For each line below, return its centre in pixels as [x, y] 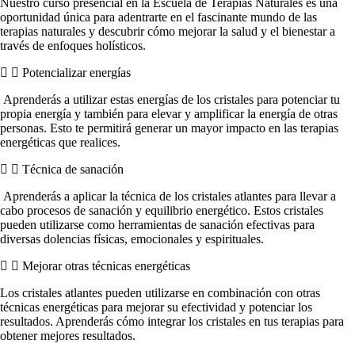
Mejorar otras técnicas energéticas [106, 265]
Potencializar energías [76, 72]
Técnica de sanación [73, 169]
